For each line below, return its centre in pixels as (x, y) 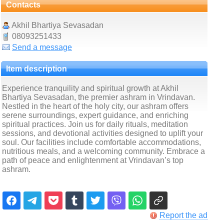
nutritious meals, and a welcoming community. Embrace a (103, 151)
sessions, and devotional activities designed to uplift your (102, 133)
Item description (36, 69)
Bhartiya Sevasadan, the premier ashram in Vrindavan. (98, 97)
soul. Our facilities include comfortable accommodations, (101, 142)
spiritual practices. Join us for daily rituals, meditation (95, 124)
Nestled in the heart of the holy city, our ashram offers (95, 106)
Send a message (42, 47)
